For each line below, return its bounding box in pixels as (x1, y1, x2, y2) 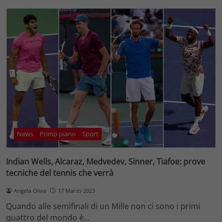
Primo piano (40, 129, 76, 139)
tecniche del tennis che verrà (6, 167, 113, 178)
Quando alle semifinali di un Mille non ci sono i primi (6, 201, 200, 212)
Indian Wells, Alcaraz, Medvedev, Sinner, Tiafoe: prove (6, 156, 205, 167)
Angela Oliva (13, 186, 46, 194)
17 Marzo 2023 (57, 186, 95, 194)
